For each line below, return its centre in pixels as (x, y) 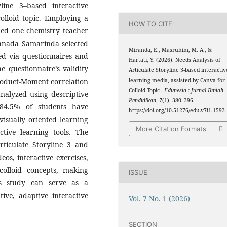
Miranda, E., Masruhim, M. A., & (171, 50)
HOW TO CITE (151, 24)
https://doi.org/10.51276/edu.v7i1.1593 (177, 111)
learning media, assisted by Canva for (177, 80)
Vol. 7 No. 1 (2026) (160, 198)
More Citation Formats (171, 128)
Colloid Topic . (147, 90)
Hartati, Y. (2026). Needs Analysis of (175, 60)
